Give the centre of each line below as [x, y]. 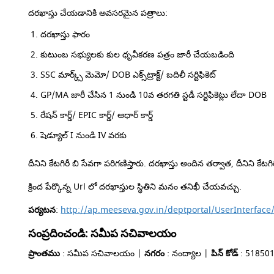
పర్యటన [42, 210]
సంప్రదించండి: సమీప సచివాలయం [102, 233]
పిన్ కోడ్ [225, 254]
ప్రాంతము [44, 254]
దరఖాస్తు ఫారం [65, 35]
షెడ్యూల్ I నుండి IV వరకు [84, 135]
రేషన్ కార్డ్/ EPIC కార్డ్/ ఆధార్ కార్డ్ [97, 115]
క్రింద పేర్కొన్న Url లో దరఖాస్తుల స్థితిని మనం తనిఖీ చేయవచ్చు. [135, 187]
